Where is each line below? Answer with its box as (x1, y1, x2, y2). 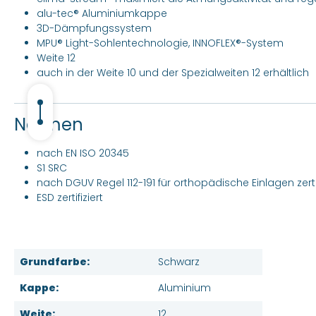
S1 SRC (37, 161, 67, 175)
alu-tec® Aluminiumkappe (37, 6, 167, 20)
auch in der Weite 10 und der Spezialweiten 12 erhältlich (37, 66, 309, 80)
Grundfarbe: (20, 255, 90, 269)
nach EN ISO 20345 (37, 146, 129, 160)
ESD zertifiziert (37, 190, 103, 205)
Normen (14, 113, 83, 136)
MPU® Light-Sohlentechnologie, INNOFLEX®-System (37, 36, 284, 50)
